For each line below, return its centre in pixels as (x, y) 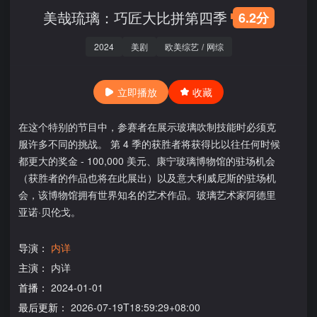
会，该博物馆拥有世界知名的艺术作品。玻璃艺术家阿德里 (147, 195)
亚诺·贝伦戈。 (50, 212)
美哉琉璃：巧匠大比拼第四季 (135, 17)
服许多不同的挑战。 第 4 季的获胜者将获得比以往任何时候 (149, 144)
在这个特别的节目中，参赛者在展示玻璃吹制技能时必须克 (147, 127)
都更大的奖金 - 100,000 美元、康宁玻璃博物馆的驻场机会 (147, 161)
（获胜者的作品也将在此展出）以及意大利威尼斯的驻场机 (147, 178)
